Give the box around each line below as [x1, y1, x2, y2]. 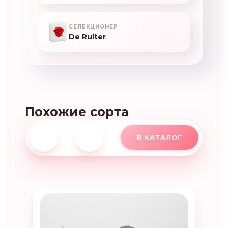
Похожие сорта [25, 104, 128, 120]
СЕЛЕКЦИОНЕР [69, 23, 118, 30]
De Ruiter [69, 32, 106, 41]
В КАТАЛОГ [137, 133, 182, 141]
